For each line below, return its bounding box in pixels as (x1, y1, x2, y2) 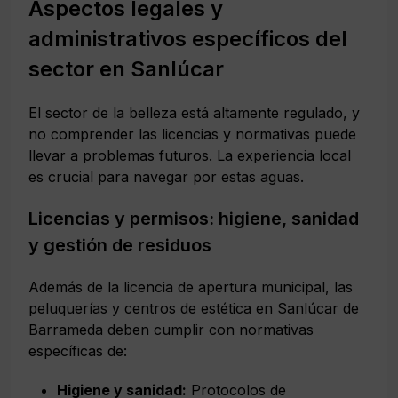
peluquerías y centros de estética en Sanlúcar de (28, 298, 359, 317)
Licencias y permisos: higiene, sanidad (28, 207, 359, 229)
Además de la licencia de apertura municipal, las (28, 277, 353, 296)
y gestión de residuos (28, 234, 211, 256)
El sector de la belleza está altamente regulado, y (28, 103, 360, 122)
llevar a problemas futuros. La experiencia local (28, 146, 351, 164)
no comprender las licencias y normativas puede (28, 124, 356, 143)
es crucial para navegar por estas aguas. (28, 167, 304, 186)
